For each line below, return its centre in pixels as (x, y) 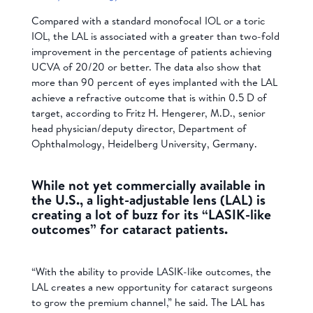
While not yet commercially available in (148, 185)
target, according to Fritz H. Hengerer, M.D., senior (148, 112)
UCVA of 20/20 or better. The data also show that (146, 66)
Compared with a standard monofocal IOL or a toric (148, 20)
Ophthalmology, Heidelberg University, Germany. (144, 143)
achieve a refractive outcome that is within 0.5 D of (149, 97)
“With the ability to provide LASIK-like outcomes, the (151, 272)
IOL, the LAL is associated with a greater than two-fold (155, 36)
